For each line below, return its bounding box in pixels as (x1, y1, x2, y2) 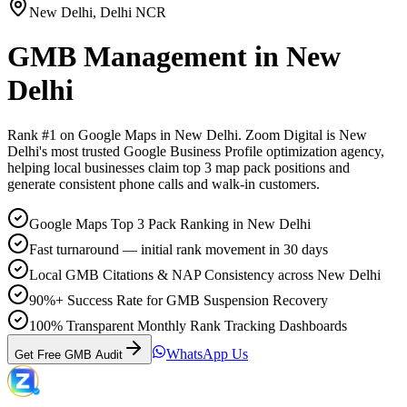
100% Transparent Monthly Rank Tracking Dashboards (29, 317, 347, 333)
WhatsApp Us (166, 345, 248, 362)
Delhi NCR (100, 5, 166, 20)
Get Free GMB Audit (15, 347, 123, 362)
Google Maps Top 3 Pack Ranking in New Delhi (29, 215, 311, 232)
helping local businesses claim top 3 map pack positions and (7, 159, 350, 175)
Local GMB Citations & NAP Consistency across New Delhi (29, 266, 381, 283)
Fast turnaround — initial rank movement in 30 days (29, 241, 328, 257)
